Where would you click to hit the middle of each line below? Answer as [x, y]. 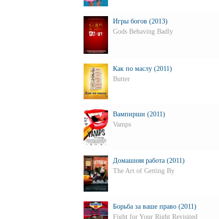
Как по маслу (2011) [142, 69]
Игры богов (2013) [140, 21]
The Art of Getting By [143, 171]
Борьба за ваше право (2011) [154, 207]
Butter [121, 79]
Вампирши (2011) [139, 114]
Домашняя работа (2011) [149, 161]
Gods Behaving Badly [143, 32]
